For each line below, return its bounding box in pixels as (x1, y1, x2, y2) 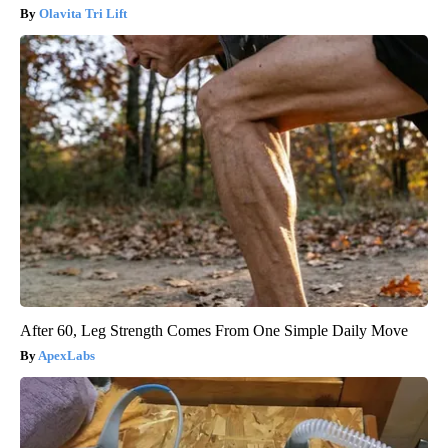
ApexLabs (38, 347, 95, 363)
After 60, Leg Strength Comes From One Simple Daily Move (20, 321, 408, 339)
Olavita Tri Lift (39, 5, 127, 21)
